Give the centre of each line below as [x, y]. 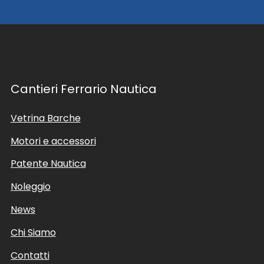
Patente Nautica [48, 164]
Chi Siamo [33, 232]
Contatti [30, 255]
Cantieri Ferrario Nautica [83, 89]
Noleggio [30, 187]
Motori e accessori [53, 141]
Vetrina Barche [45, 118]
